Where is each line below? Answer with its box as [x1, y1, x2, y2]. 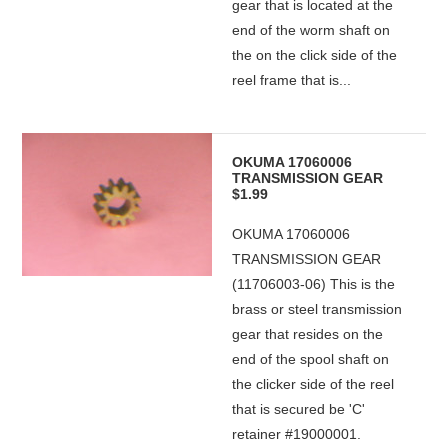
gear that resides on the [232, 326, 384, 342]
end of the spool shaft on [232, 351, 390, 367]
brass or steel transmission [232, 301, 403, 317]
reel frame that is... [232, 72, 352, 88]
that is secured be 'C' [232, 401, 366, 417]
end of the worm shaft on [232, 22, 391, 38]
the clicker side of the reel [232, 376, 395, 392]
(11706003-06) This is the [232, 276, 396, 292]
